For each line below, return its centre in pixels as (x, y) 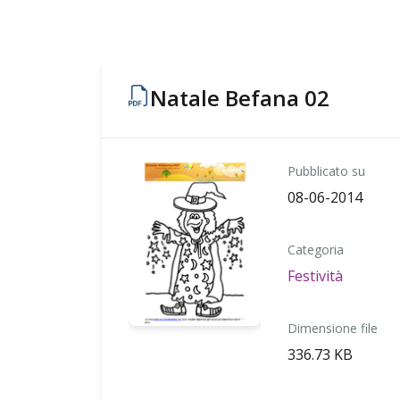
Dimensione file (333, 328)
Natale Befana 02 (240, 98)
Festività (316, 276)
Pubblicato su (327, 171)
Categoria (316, 250)
